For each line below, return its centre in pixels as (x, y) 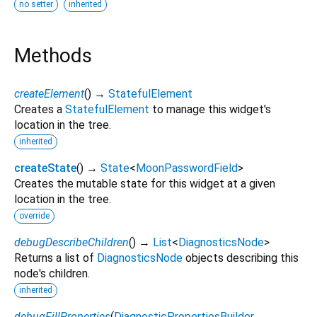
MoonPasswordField (187, 168)
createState (45, 168)
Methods (53, 55)
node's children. (52, 273)
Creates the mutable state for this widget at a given (145, 183)
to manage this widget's (210, 109)
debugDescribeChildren (71, 242)
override (34, 215)
